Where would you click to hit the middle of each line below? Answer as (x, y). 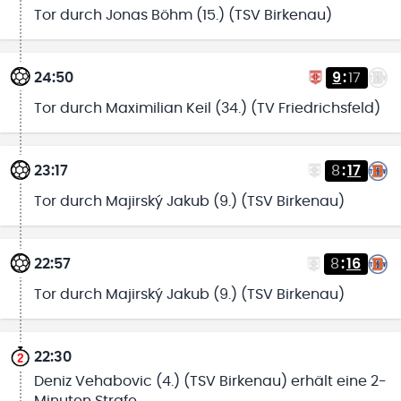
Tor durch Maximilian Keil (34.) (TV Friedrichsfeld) (207, 108)
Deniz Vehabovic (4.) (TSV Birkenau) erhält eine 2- (210, 381)
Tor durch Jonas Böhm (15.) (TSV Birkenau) (183, 15)
